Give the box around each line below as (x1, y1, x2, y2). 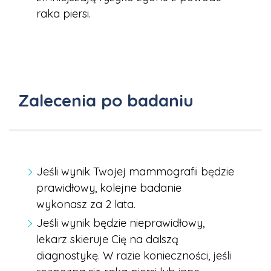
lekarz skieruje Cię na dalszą (36, 232, 178, 247)
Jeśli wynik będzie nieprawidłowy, (36, 216, 204, 230)
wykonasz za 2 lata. (36, 197, 135, 212)
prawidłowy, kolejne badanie (36, 181, 181, 195)
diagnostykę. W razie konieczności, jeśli (36, 249, 231, 263)
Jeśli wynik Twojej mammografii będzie (36, 165, 234, 179)
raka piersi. (36, 7, 91, 21)
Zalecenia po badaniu (18, 90, 194, 111)
